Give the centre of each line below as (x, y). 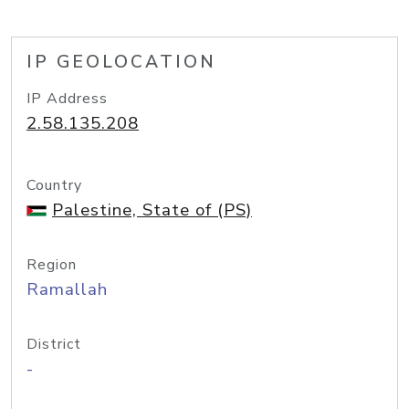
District (54, 344)
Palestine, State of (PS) (152, 210)
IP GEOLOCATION (121, 62)
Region (52, 265)
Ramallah (67, 289)
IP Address (67, 99)
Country (54, 185)
